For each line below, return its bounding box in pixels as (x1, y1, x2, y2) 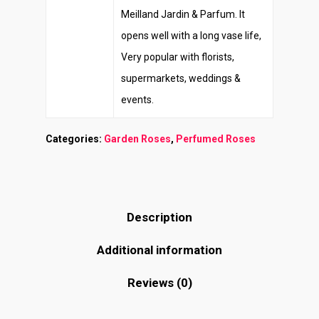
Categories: (46, 133, 104, 145)
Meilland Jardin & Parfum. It (121, 9, 245, 20)
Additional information (97, 243, 222, 257)
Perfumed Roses (176, 133, 256, 145)
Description (127, 210, 192, 224)
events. (121, 94, 154, 105)
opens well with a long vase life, (121, 30, 261, 41)
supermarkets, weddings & (121, 73, 241, 84)
